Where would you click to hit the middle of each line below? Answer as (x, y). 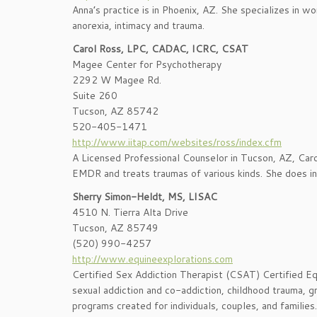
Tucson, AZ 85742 (115, 111)
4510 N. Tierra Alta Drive (130, 212)
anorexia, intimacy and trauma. (138, 25)
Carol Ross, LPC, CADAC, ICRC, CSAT (160, 49)
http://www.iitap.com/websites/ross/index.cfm (177, 142)
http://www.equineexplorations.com (152, 259)
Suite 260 (95, 96)
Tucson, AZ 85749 (115, 228)
